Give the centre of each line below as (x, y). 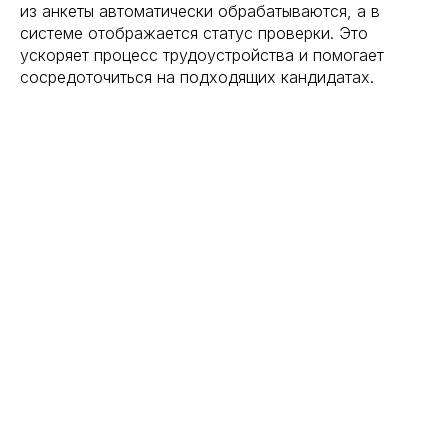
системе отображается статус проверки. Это (194, 32)
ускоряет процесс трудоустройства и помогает (202, 54)
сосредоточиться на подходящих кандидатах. (197, 76)
